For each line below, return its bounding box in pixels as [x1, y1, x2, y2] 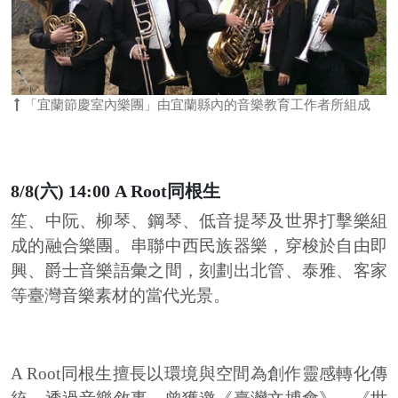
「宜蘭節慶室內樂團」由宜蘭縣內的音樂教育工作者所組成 [20, 97, 370, 113]
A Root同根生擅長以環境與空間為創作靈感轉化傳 [11, 364, 387, 384]
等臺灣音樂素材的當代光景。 [11, 286, 230, 306]
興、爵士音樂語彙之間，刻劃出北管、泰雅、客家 [11, 261, 387, 281]
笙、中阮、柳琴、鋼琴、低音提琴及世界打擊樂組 [11, 211, 387, 231]
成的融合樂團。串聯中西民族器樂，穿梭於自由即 [11, 236, 387, 256]
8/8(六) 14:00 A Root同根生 [11, 181, 220, 202]
